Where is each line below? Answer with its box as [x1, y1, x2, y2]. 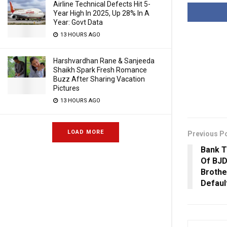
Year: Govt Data [53, 18, 103, 26]
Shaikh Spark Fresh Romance [53, 66, 147, 74]
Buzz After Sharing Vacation [53, 75, 145, 83]
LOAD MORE [67, 129, 104, 135]
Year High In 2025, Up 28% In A [53, 9, 149, 17]
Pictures [53, 84, 80, 92]
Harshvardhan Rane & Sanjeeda [53, 57, 155, 65]
